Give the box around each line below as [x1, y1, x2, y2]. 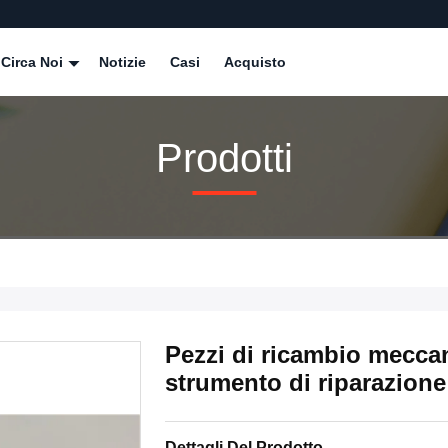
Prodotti [155, 135, 293, 180]
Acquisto [224, 54, 286, 70]
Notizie [99, 54, 146, 70]
